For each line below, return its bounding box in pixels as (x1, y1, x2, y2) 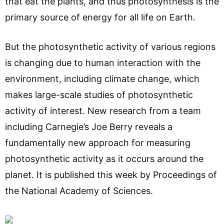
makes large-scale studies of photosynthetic (5, 89, 193, 100)
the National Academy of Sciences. (5, 185, 153, 196)
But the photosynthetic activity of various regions (5, 41, 215, 52)
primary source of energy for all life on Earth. (5, 11, 195, 22)
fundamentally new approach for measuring (5, 137, 190, 148)
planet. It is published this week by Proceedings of (5, 169, 217, 180)
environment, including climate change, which (5, 73, 199, 84)
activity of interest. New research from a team (5, 105, 201, 116)
